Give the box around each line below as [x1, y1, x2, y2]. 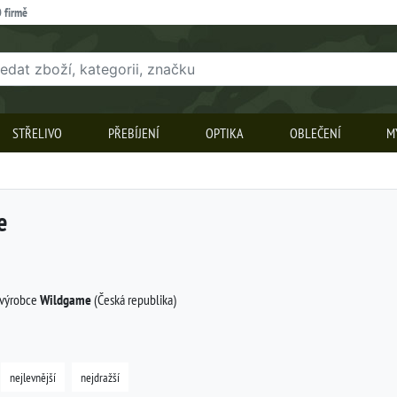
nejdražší [81, 370, 120, 385]
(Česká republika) [91, 290, 176, 308]
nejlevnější [10, 370, 56, 385]
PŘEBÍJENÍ [108, 124, 160, 142]
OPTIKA [205, 124, 244, 142]
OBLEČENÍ [289, 124, 341, 142]
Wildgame [40, 290, 91, 309]
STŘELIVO [12, 124, 63, 142]
